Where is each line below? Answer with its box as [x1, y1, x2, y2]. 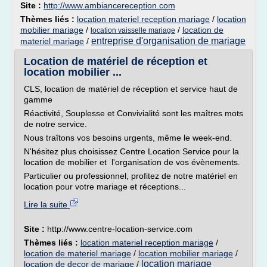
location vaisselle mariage [91, 26, 175, 35]
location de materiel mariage [24, 249, 131, 258]
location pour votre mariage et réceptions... [24, 182, 186, 191]
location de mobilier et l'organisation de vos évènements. [24, 157, 240, 167]
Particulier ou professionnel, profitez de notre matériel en [24, 171, 238, 181]
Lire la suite [24, 200, 70, 209]
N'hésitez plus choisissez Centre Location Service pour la [24, 147, 239, 156]
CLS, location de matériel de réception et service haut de [24, 84, 238, 94]
